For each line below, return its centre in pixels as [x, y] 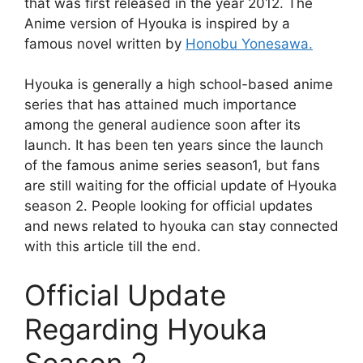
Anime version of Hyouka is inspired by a [157, 23]
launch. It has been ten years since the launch [174, 145]
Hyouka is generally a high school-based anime [179, 85]
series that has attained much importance [160, 105]
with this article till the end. [113, 247]
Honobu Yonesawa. [249, 43]
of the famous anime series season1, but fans [172, 166]
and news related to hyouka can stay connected [181, 226]
